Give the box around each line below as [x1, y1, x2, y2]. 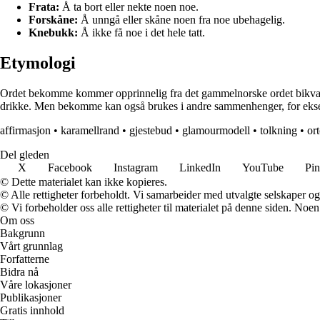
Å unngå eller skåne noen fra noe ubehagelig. [78, 14, 285, 26]
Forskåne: [29, 14, 78, 26]
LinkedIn [179, 161, 221, 174]
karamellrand [61, 124, 119, 137]
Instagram [114, 161, 158, 174]
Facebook [48, 161, 92, 174]
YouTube [242, 161, 284, 174]
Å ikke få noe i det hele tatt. [78, 26, 205, 39]
